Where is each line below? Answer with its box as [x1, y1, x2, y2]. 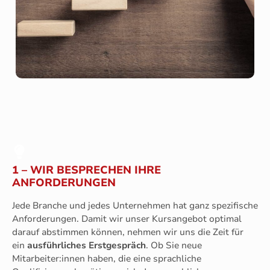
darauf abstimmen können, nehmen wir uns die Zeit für [12, 225, 243, 238]
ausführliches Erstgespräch [27, 239, 146, 251]
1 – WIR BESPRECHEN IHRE [12, 162, 161, 177]
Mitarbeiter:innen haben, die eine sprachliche [12, 252, 201, 265]
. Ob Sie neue [146, 239, 202, 251]
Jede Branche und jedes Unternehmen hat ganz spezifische [12, 199, 258, 212]
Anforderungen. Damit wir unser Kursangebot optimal [12, 212, 242, 225]
